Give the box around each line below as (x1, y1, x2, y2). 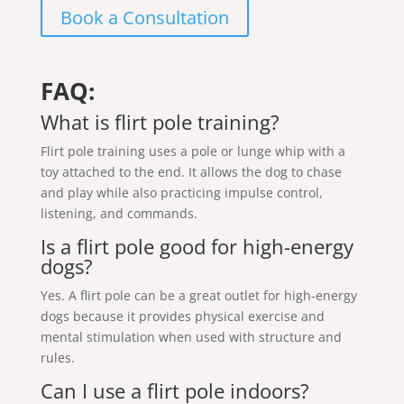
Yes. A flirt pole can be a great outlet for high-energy (40, 287, 357, 305)
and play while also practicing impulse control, (40, 184, 323, 202)
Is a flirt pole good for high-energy (40, 233, 353, 261)
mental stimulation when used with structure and (40, 328, 342, 346)
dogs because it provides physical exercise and (40, 308, 325, 326)
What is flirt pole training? (40, 108, 280, 136)
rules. (40, 349, 75, 367)
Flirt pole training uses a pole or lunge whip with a (40, 142, 345, 161)
